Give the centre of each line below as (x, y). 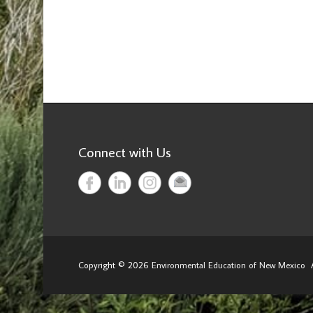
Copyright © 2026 (115, 265)
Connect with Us (125, 152)
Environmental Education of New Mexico (228, 265)
